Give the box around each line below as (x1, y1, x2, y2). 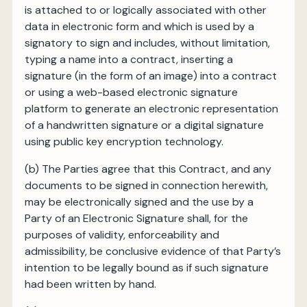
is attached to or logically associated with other (25, 3, 267, 17)
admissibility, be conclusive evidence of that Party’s (25, 244, 281, 258)
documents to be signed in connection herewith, (25, 178, 268, 193)
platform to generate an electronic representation (25, 101, 278, 116)
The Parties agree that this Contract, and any (42, 162, 271, 176)
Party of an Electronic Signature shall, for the (25, 211, 248, 225)
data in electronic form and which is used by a (25, 19, 254, 34)
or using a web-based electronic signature (25, 85, 238, 99)
